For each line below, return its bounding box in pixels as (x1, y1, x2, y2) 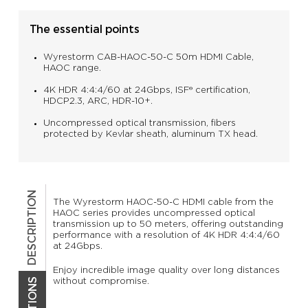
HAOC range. (43, 64, 101, 73)
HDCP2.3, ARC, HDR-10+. (43, 97, 153, 106)
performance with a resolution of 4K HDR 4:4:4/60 (52, 231, 280, 241)
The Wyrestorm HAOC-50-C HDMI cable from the (52, 198, 274, 208)
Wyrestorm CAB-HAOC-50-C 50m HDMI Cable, (43, 53, 254, 62)
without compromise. (52, 277, 149, 287)
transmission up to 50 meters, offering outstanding (52, 220, 283, 230)
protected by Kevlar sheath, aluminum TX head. (43, 130, 258, 139)
